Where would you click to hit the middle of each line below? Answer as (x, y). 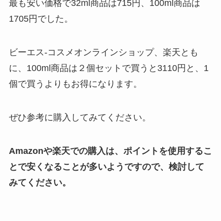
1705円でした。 (41, 19)
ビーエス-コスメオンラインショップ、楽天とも (103, 52)
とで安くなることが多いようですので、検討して (106, 166)
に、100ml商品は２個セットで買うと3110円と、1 (109, 68)
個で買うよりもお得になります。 (75, 84)
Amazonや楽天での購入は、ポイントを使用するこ (110, 151)
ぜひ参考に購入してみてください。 (80, 117)
